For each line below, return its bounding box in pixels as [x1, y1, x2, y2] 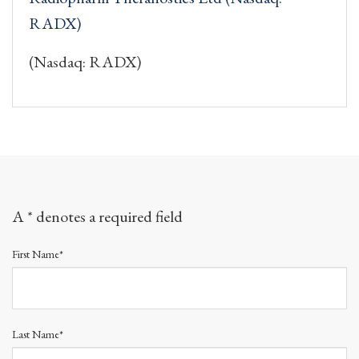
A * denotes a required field [12, 205, 183, 227]
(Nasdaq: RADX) [29, 50, 141, 72]
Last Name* [12, 326, 63, 341]
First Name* [12, 246, 63, 261]
